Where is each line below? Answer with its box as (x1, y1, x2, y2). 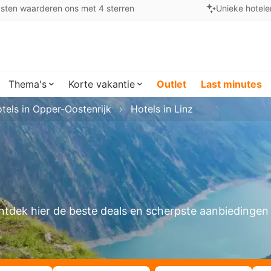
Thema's (8, 78, 47, 90)
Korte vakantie (68, 78, 135, 90)
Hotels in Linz (131, 103, 193, 115)
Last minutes (201, 78, 262, 90)
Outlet (157, 78, 186, 90)
